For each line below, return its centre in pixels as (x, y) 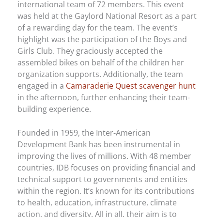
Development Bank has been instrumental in (99, 144)
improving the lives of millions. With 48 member (105, 155)
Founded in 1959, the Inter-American (84, 132)
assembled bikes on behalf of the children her (101, 62)
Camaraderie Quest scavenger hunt (131, 86)
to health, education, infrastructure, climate (97, 202)
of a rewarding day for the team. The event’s (98, 28)
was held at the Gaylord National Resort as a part (107, 16)
